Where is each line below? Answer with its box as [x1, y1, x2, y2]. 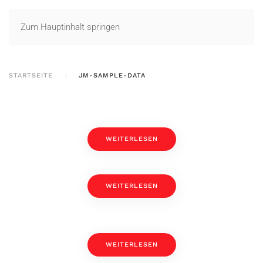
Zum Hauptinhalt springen [21, 22, 120, 32]
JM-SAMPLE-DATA [79, 72, 146, 79]
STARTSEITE [9, 72, 53, 79]
